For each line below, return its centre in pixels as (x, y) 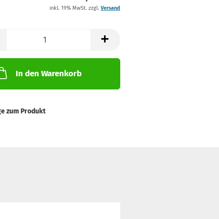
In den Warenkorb (48, 74)
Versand (110, 8)
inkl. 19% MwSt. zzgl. (75, 8)
